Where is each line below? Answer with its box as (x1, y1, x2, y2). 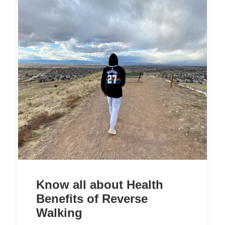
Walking (36, 206, 82, 220)
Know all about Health (36, 178, 163, 192)
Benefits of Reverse (36, 192, 148, 206)
